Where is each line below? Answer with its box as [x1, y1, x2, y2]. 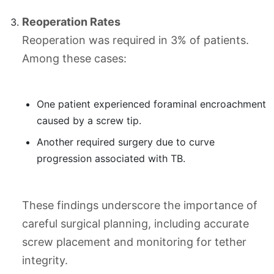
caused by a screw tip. [37, 114, 141, 127]
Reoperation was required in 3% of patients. [22, 34, 249, 47]
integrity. [22, 254, 68, 267]
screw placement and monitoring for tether [22, 235, 246, 249]
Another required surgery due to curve [37, 136, 215, 149]
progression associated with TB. [37, 152, 185, 165]
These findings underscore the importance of [22, 199, 257, 212]
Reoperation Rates [22, 15, 120, 29]
